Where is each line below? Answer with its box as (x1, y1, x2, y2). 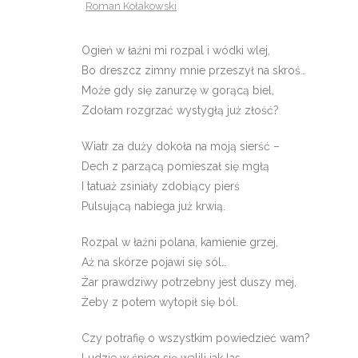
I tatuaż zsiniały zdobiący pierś (82, 180, 240, 193)
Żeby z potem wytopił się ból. (82, 296, 238, 308)
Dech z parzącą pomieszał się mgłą (82, 160, 269, 173)
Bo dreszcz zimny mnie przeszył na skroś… (82, 64, 306, 77)
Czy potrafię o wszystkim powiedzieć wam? (82, 332, 310, 344)
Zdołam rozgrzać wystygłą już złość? (82, 104, 279, 117)
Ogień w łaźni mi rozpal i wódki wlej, (82, 44, 270, 57)
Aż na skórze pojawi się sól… (82, 256, 227, 268)
